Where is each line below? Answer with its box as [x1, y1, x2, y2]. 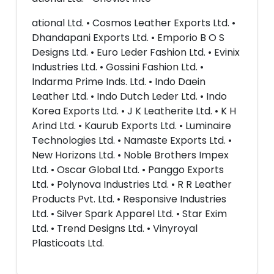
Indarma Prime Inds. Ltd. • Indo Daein [32, 75, 206, 89]
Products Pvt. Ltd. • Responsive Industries [32, 192, 226, 206]
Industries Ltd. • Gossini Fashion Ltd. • [32, 60, 204, 74]
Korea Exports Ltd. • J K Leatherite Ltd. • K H [32, 104, 236, 118]
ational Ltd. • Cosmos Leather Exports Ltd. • [32, 16, 235, 30]
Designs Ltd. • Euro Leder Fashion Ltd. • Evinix [32, 45, 240, 59]
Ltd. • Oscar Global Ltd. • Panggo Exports [32, 163, 224, 177]
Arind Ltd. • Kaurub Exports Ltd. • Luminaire [32, 119, 231, 133]
